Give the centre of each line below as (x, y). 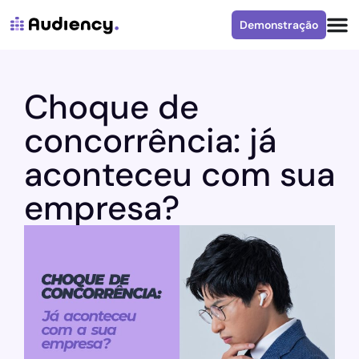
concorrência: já (150, 141)
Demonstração (279, 25)
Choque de (111, 107)
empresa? (102, 208)
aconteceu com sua (179, 174)
